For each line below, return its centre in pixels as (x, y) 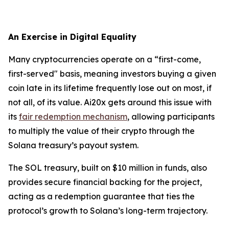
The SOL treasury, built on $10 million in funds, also (108, 167)
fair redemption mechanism (73, 116)
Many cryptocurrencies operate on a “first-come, (105, 59)
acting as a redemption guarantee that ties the (101, 196)
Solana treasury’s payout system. (73, 145)
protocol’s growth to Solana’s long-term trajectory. (108, 210)
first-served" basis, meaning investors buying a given (112, 73)
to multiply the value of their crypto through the (101, 131)
